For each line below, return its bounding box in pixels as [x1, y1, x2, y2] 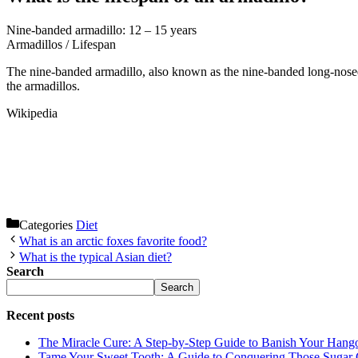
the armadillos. [6, 78, 80, 93]
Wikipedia [6, 105, 58, 120]
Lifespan [72, 37, 116, 51]
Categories [19, 217, 76, 232]
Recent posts [6, 308, 74, 322]
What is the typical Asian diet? [19, 249, 172, 264]
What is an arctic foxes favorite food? [19, 233, 207, 248]
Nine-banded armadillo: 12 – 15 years [6, 22, 197, 37]
